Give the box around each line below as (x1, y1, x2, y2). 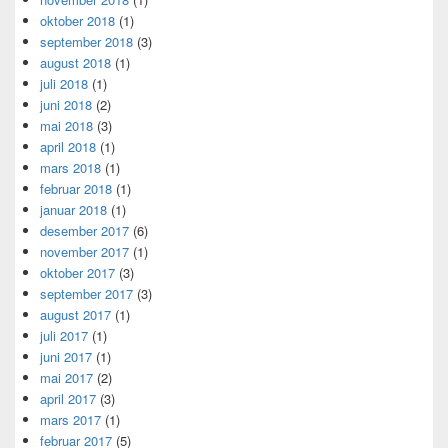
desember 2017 (40, 221, 129, 241)
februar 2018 (40, 179, 112, 199)
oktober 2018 (40, 11, 115, 31)
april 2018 (40, 137, 96, 157)
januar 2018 (40, 200, 107, 220)
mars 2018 (40, 158, 101, 178)
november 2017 (40, 242, 129, 262)
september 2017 (40, 284, 133, 304)
